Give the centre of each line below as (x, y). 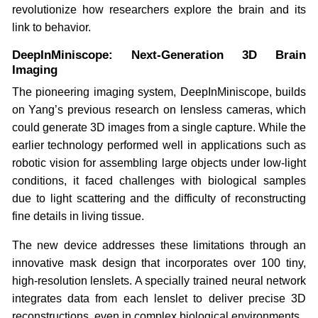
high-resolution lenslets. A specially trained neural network (159, 280)
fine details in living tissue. (78, 216)
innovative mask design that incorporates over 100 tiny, (159, 263)
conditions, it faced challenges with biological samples (159, 180)
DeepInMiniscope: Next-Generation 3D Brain (159, 55)
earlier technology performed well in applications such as (159, 145)
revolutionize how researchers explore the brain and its (159, 9)
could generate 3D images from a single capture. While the (159, 127)
